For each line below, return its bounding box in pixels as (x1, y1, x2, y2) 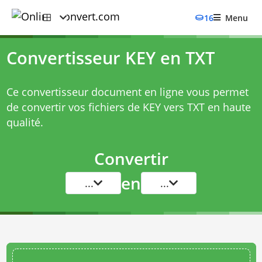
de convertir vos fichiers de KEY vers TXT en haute (6, 100, 251, 114)
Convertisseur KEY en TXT (6, 46, 215, 70)
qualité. (6, 115, 43, 129)
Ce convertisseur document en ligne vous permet (6, 85, 249, 99)
